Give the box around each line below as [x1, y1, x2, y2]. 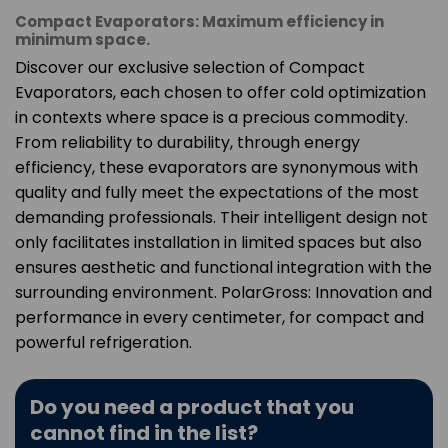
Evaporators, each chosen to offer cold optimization [15, 80, 426, 104]
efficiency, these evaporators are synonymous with [15, 155, 418, 179]
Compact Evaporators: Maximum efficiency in [15, 10, 384, 32]
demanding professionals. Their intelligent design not [15, 205, 428, 229]
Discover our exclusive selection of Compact [15, 55, 365, 79]
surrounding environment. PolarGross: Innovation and [15, 280, 432, 304]
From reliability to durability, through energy [15, 130, 360, 154]
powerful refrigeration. [15, 330, 192, 354]
